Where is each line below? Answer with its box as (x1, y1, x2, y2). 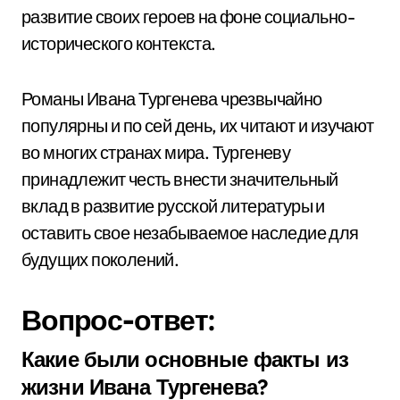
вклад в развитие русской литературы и (21, 195, 325, 217)
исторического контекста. (21, 32, 216, 54)
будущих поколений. (21, 248, 179, 271)
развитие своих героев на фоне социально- (21, 5, 354, 28)
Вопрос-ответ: (21, 302, 215, 337)
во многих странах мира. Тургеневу (21, 141, 291, 163)
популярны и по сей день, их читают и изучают (21, 114, 374, 137)
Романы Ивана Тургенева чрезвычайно (21, 87, 322, 110)
